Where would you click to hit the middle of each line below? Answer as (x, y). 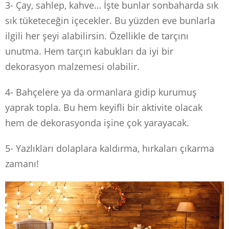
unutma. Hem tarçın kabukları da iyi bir (89, 51)
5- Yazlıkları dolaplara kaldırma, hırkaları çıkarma (110, 148)
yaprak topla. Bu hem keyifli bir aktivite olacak (104, 107)
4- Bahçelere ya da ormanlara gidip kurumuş (101, 92)
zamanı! (22, 163)
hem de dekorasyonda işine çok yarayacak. (97, 122)
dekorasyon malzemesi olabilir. (72, 66)
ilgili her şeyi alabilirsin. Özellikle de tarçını (97, 36)
